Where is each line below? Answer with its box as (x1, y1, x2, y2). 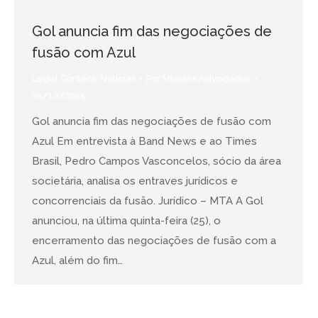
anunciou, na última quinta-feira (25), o (32, 214, 221, 227)
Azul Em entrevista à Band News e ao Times (32, 134, 257, 148)
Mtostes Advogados (163, 72, 251, 84)
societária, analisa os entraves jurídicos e (32, 174, 238, 187)
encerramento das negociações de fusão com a (32, 234, 276, 247)
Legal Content (32, 72, 96, 84)
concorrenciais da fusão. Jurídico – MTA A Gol (32, 194, 263, 207)
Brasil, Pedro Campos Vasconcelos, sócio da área (32, 154, 281, 168)
